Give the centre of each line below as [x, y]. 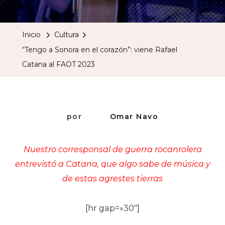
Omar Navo [134, 116]
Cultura [67, 35]
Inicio [31, 35]
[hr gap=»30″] [113, 208]
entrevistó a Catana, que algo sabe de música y [113, 164]
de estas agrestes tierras [113, 178]
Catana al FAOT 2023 [59, 64]
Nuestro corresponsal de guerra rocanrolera [113, 149]
